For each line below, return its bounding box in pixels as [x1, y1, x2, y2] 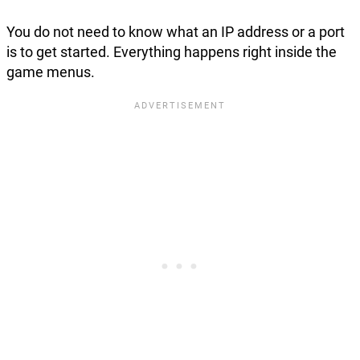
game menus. [6, 63, 95, 80]
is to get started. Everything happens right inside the [6, 43, 337, 60]
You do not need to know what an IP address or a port [6, 22, 345, 40]
